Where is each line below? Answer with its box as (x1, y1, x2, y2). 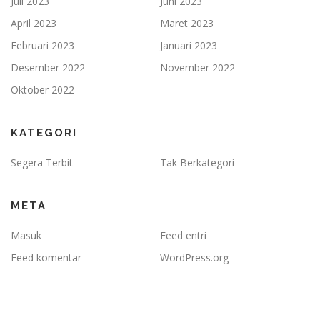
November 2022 (160, 60, 235, 74)
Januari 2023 (160, 38, 217, 52)
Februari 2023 (11, 38, 74, 52)
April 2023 (11, 16, 56, 30)
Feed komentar (11, 250, 81, 264)
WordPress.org (160, 250, 229, 264)
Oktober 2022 (11, 82, 74, 96)
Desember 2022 (11, 60, 85, 74)
